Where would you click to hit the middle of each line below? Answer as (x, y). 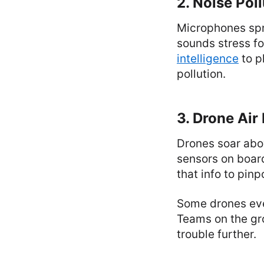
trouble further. (217, 234)
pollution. (201, 74)
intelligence (208, 59)
